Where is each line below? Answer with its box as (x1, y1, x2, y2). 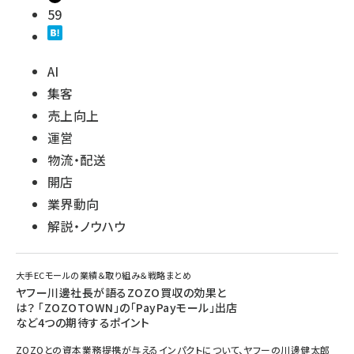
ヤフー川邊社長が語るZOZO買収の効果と (16, 284, 227, 300)
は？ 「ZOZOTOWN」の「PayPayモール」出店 (16, 299, 238, 315)
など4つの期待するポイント (16, 314, 150, 330)
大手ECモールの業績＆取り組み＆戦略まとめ (16, 269, 192, 281)
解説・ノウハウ (47, 217, 126, 235)
